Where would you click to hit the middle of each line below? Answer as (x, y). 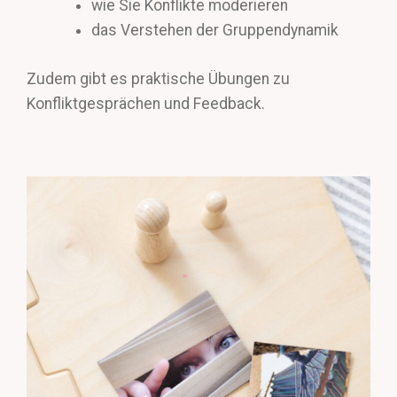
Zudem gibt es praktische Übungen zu (158, 78)
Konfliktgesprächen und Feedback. (146, 103)
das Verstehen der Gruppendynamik (214, 31)
